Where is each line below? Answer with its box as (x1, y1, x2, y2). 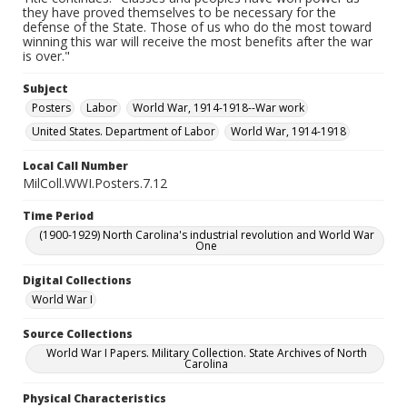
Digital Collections (23, 273, 132, 288)
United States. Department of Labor (32, 124, 215, 139)
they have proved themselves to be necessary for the (23, 4, 336, 21)
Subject (23, 81, 68, 96)
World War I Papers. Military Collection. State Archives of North (45, 345, 367, 361)
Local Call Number (23, 158, 128, 174)
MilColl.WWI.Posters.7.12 (23, 174, 167, 192)
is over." (23, 47, 70, 65)
